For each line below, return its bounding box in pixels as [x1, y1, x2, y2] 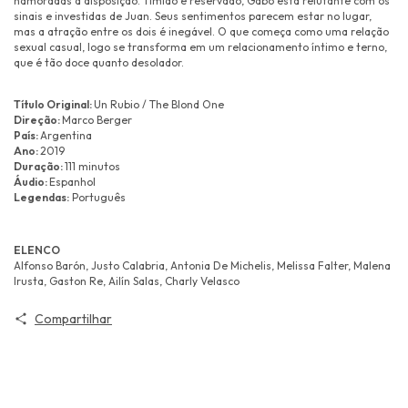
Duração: [14, 158, 65, 173]
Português [69, 189, 126, 204]
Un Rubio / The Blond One [94, 97, 224, 111]
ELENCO [14, 242, 60, 257]
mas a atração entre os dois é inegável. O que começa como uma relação [14, 24, 389, 38]
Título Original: [14, 97, 94, 111]
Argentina [40, 127, 92, 142]
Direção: [14, 112, 62, 127]
